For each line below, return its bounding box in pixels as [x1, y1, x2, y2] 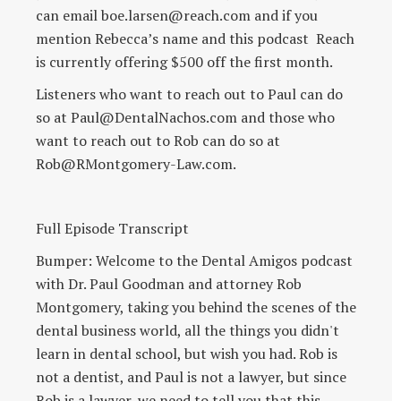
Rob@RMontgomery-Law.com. [36, 153, 236, 174]
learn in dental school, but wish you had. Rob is [36, 343, 337, 363]
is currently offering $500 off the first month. [36, 51, 333, 72]
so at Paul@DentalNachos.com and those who [36, 107, 335, 127]
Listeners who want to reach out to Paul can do [36, 83, 343, 104]
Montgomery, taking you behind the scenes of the [36, 296, 356, 317]
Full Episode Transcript [36, 218, 189, 238]
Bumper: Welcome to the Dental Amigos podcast [36, 250, 353, 270]
